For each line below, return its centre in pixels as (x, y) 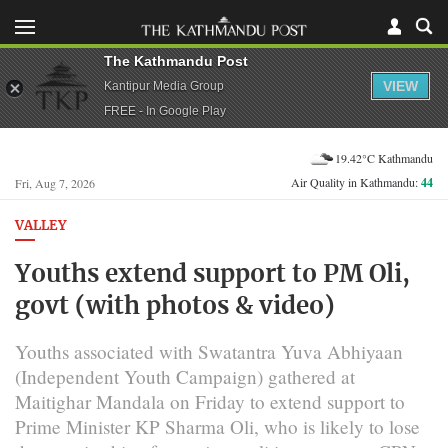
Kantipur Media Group (164, 85)
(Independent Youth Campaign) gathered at (185, 376)
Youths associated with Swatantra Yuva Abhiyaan (209, 351)
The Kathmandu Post (176, 60)
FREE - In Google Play (165, 110)
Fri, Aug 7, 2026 (55, 183)
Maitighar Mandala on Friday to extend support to (210, 401)
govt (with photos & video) (175, 306)
